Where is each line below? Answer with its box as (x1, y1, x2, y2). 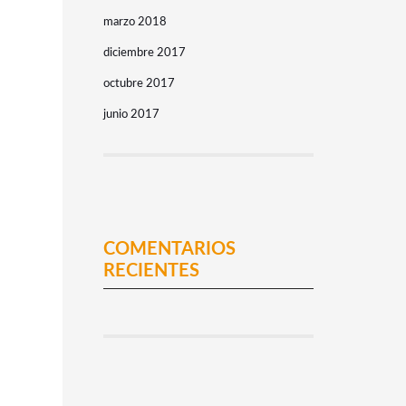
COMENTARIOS (102, 240, 236, 258)
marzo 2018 (102, 16, 167, 28)
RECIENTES (102, 262, 199, 280)
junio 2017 (102, 109, 159, 121)
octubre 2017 (102, 78, 175, 90)
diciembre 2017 (102, 47, 186, 59)
